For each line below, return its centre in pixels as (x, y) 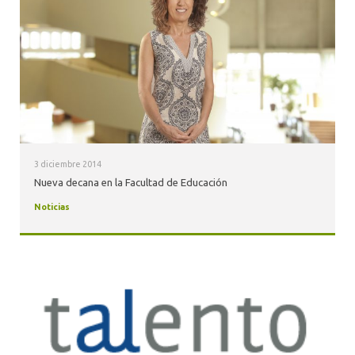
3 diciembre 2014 (67, 164)
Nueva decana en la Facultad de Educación (130, 183)
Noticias (52, 207)
